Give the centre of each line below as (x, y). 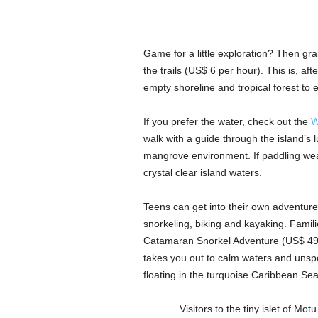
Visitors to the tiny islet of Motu (248, 309)
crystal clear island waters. (202, 173)
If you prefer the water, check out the (227, 122)
